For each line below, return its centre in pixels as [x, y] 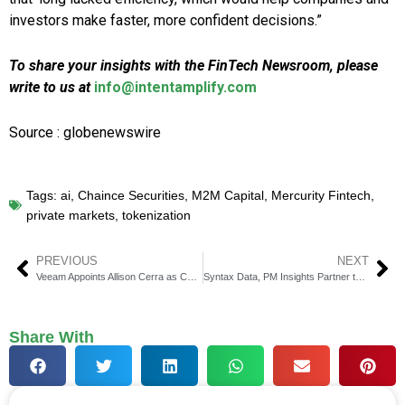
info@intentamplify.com [175, 88]
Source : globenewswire [85, 133]
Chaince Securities [131, 196]
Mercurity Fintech [321, 196]
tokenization [156, 216]
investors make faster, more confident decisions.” [165, 21]
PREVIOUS [67, 261]
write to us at [52, 88]
